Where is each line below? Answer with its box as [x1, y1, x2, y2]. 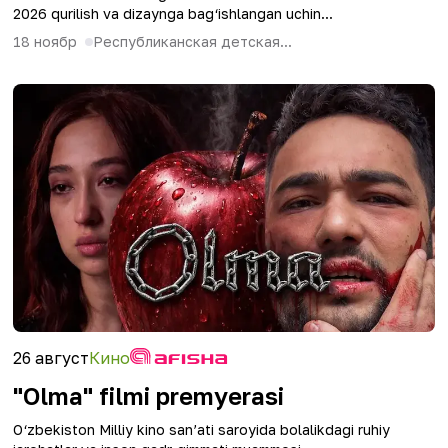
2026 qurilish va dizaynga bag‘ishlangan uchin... [13, 5, 333, 22]
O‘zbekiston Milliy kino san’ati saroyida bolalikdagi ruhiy [13, 421, 390, 438]
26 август [13, 348, 89, 368]
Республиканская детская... [93, 33, 292, 50]
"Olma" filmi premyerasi [13, 381, 284, 410]
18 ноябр [13, 33, 77, 50]
